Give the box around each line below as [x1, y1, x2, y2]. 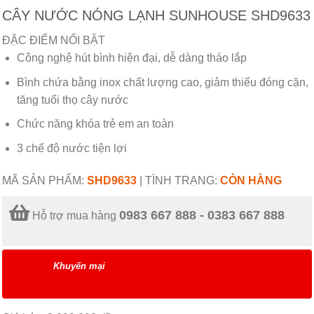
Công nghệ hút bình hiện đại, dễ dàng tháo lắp [16, 52, 247, 64]
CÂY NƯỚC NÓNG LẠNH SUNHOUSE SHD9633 [2, 8, 310, 24]
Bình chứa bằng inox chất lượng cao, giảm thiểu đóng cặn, [16, 76, 308, 88]
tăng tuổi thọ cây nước [16, 93, 128, 106]
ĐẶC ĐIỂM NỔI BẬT [2, 34, 105, 47]
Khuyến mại [53, 261, 106, 272]
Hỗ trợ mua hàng [29, 209, 119, 221]
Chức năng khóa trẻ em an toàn [16, 118, 174, 130]
